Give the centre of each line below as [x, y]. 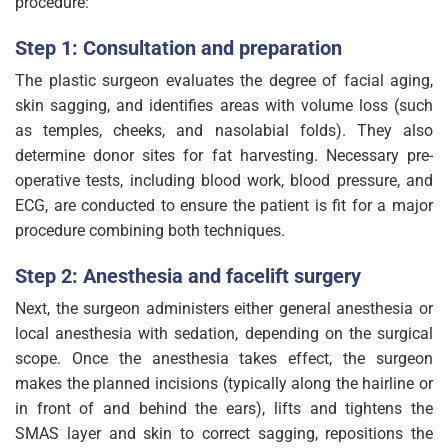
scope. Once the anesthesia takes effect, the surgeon [224, 358]
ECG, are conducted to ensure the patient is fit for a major [224, 205]
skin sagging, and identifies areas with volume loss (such [224, 105]
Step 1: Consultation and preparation [178, 47]
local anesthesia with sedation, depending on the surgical [224, 333]
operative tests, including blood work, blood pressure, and [224, 180]
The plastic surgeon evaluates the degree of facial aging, [224, 80]
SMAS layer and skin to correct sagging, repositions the [224, 433]
